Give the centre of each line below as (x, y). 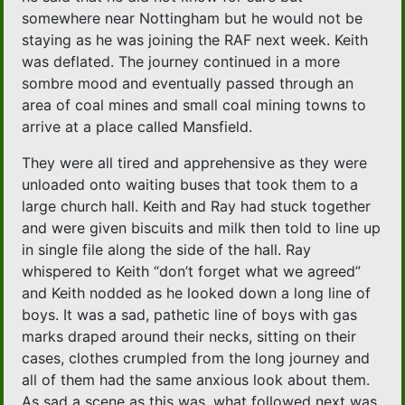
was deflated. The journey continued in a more (181, 62)
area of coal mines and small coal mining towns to (194, 105)
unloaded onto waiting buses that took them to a (190, 185)
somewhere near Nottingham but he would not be (193, 19)
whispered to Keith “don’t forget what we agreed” (192, 272)
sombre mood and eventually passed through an (188, 84)
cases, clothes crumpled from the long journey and (196, 358)
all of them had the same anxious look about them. (196, 380)
